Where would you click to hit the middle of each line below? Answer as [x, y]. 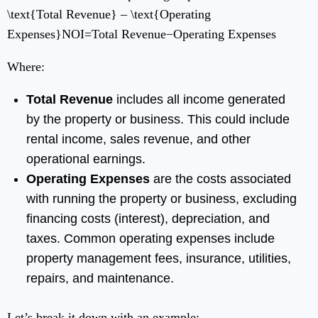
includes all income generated [199, 100]
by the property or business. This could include [158, 120]
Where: [26, 67]
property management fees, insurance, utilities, [159, 259]
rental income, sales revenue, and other [138, 139]
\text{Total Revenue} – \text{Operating [109, 15]
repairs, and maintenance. [100, 279]
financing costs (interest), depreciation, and [148, 219]
